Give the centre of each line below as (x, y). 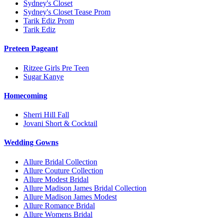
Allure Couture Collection (63, 170)
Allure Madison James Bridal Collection (85, 188)
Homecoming (26, 95)
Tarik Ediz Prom (49, 21)
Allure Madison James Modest (70, 197)
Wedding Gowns (31, 143)
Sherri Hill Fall (46, 115)
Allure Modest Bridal (56, 179)
